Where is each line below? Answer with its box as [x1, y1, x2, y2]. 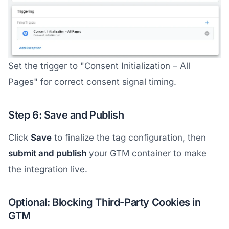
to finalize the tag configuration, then [52, 132, 206, 143]
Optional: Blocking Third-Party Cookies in [8, 196, 201, 209]
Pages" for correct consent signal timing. [8, 77, 176, 87]
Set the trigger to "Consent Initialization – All [8, 61, 190, 72]
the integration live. [8, 164, 87, 175]
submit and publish [8, 148, 86, 159]
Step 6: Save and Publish [8, 109, 124, 122]
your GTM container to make [86, 148, 207, 159]
